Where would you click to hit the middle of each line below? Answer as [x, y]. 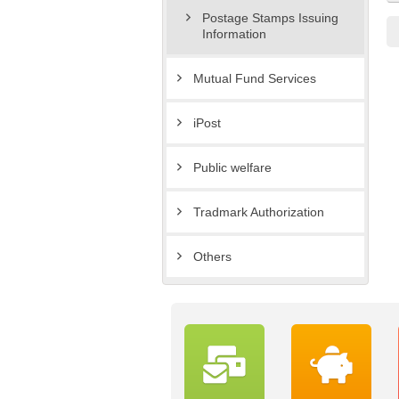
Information [234, 34]
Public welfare [232, 168]
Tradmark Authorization [259, 212]
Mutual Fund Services [255, 79]
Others [212, 257]
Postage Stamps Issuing [270, 18]
